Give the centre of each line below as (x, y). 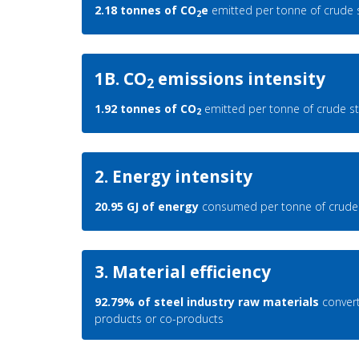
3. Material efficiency (183, 272)
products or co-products (159, 319)
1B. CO (121, 78)
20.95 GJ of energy (147, 207)
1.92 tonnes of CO (145, 108)
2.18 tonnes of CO (145, 10)
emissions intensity (240, 78)
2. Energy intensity (173, 177)
